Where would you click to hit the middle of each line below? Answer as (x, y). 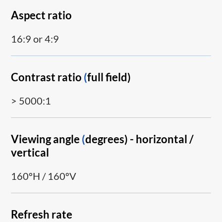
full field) (109, 77)
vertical (30, 153)
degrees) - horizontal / (140, 139)
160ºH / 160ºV (44, 176)
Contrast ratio (48, 77)
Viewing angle (47, 139)
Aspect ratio (42, 15)
